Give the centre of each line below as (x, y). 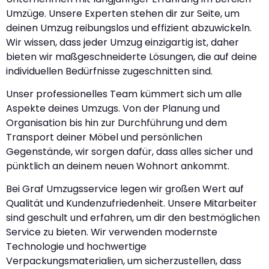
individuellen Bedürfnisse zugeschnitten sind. (109, 71)
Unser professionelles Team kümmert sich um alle (124, 94)
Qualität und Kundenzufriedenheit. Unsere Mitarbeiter (131, 204)
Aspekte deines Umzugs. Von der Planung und (113, 108)
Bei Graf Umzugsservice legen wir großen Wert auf (125, 189)
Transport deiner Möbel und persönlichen (104, 137)
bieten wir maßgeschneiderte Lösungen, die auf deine (131, 56)
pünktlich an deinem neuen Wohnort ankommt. (118, 166)
